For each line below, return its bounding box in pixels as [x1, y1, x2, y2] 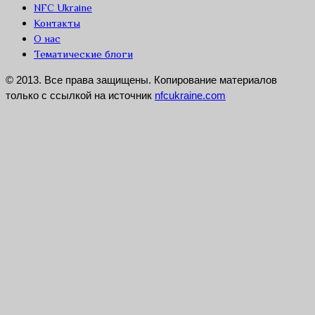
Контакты [34, 16, 80, 29]
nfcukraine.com [155, 89, 226, 101]
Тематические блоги [34, 47, 133, 60]
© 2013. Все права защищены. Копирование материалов [6, 73, 277, 86]
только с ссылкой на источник [6, 89, 155, 101]
